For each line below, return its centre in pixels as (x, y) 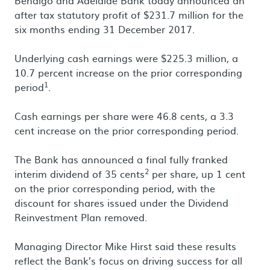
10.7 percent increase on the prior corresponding (128, 72)
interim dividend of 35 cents (80, 174)
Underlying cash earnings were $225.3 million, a (126, 58)
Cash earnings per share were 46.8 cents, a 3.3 (124, 116)
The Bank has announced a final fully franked (121, 159)
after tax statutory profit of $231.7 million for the (129, 14)
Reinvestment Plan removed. (81, 217)
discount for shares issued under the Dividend (121, 202)
